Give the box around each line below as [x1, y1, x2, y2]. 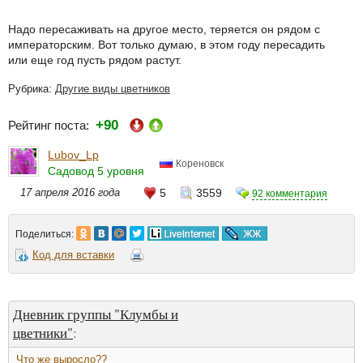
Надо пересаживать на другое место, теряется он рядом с [8, 22, 320, 36]
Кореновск [176, 158, 224, 170]
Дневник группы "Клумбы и [13, 304, 178, 323]
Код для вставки [32, 248, 114, 261]
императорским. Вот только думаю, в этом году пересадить [8, 37, 325, 51]
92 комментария [252, 187, 327, 199]
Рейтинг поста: [8, 117, 96, 132]
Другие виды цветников [55, 82, 170, 95]
